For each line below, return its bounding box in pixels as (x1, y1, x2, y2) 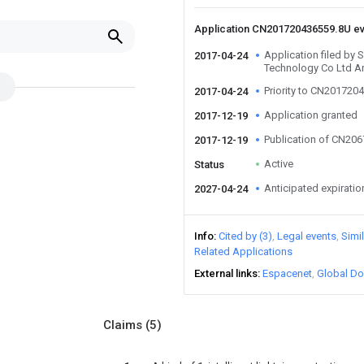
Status (194, 158, 224, 171)
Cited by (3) (219, 230, 272, 242)
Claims (103, 318, 145, 332)
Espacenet (262, 267, 312, 279)
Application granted (264, 109, 357, 121)
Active (264, 158, 293, 170)
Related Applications (194, 245, 292, 258)
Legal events (277, 230, 336, 242)
